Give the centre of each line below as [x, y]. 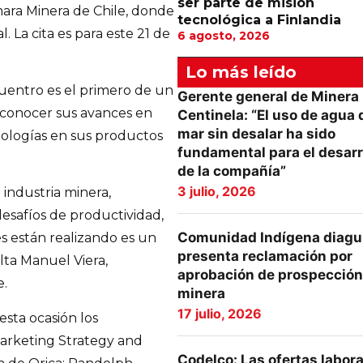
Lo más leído [241, 72]
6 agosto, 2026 [223, 36]
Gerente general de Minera [268, 96]
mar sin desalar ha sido [256, 134]
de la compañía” [231, 171]
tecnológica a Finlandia [259, 20]
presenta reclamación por [265, 256]
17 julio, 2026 [219, 314]
